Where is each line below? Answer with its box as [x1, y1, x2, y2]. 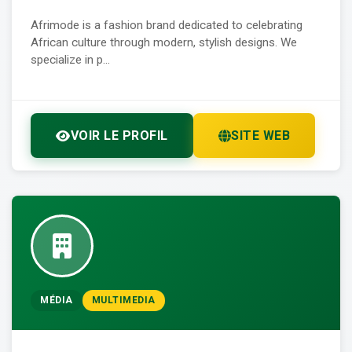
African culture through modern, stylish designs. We [31, 35, 297, 50]
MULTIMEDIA [91, 295, 156, 306]
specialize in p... [31, 53, 110, 68]
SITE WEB [231, 128, 290, 144]
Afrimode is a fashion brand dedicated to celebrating [31, 18, 302, 33]
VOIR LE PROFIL [70, 128, 168, 144]
